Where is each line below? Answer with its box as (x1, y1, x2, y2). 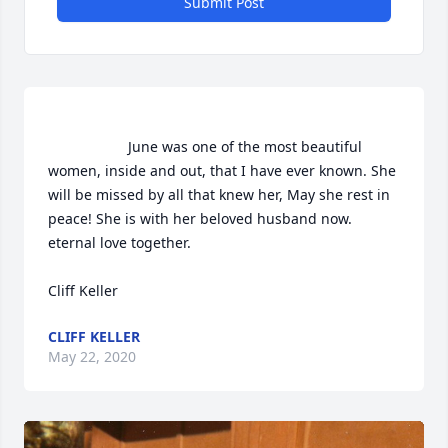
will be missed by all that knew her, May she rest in (48, 185, 390, 204)
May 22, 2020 (48, 347, 136, 366)
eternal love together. (48, 233, 195, 252)
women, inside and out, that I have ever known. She (48, 161, 396, 180)
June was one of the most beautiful (48, 137, 128, 156)
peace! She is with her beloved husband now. (48, 209, 352, 228)
